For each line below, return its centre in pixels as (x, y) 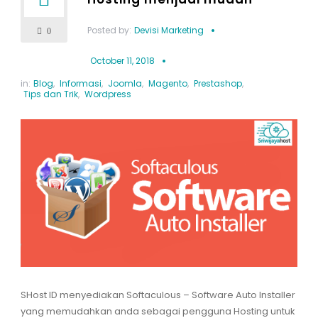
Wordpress (108, 94)
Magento (168, 83)
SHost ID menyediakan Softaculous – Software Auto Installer (158, 295)
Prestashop (218, 83)
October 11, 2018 (122, 61)
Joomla (125, 83)
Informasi (80, 83)
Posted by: (109, 30)
